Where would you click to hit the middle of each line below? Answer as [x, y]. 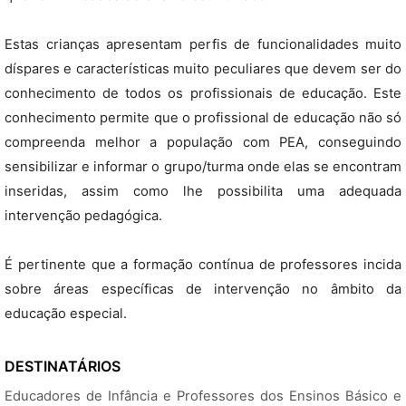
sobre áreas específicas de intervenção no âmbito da [203, 289]
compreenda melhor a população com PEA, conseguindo [203, 142]
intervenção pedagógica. [83, 216]
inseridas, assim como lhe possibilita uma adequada [203, 191]
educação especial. [66, 314]
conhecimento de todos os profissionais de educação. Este [203, 93]
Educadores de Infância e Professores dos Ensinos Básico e [203, 396]
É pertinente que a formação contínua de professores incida [203, 265]
